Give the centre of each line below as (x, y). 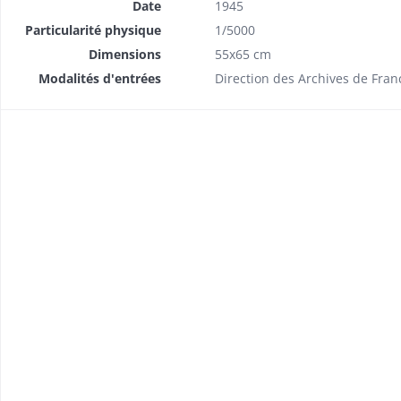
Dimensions (124, 54)
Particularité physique (93, 30)
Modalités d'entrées (99, 78)
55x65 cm (243, 54)
